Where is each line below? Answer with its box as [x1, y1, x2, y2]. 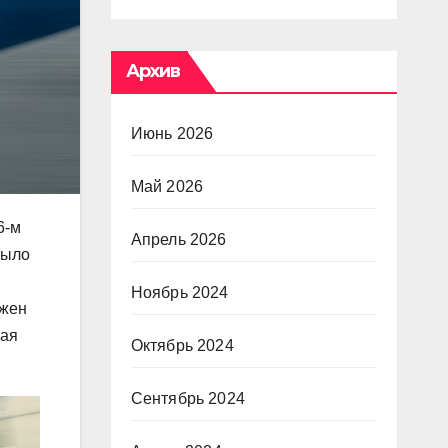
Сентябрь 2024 [130, 390, 246, 407]
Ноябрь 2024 [130, 284, 229, 301]
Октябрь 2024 [130, 337, 234, 354]
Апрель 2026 [130, 231, 227, 248]
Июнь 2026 [130, 125, 214, 142]
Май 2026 [130, 178, 204, 195]
